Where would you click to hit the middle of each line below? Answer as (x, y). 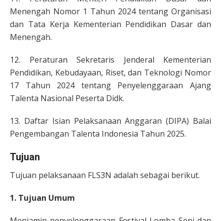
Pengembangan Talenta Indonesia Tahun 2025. (98, 133)
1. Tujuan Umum (42, 198)
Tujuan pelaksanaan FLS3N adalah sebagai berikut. (105, 175)
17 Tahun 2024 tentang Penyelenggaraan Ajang (110, 85)
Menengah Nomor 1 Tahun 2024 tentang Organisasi (110, 11)
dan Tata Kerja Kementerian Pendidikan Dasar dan (110, 24)
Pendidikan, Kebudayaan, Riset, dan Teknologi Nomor (110, 72)
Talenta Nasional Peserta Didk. (67, 98)
